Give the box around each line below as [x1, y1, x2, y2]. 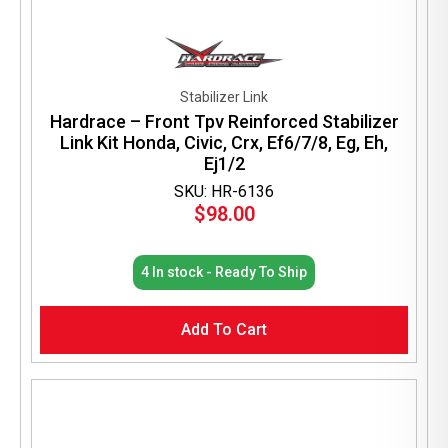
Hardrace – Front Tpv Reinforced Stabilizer [49, 110, 399, 132]
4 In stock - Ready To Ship [141, 263, 307, 280]
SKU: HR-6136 [174, 181, 274, 201]
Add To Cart [181, 319, 267, 339]
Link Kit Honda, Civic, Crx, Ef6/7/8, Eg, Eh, [60, 131, 388, 153]
